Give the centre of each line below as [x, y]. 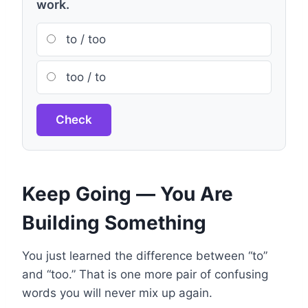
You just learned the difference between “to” [145, 256]
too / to [84, 77]
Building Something [114, 223]
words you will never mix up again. [117, 293]
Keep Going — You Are [128, 194]
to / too [84, 39]
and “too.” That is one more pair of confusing [145, 274]
